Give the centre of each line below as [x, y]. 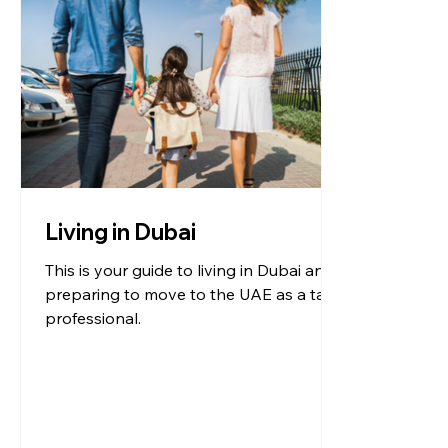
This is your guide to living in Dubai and [189, 270]
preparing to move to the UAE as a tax [189, 294]
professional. [93, 318]
